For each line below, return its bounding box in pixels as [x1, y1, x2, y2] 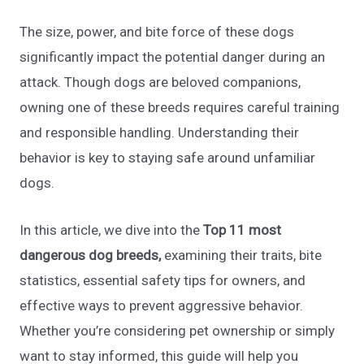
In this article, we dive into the [19, 222, 204, 239]
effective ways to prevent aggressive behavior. [19, 297, 304, 314]
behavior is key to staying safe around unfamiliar [19, 149, 316, 166]
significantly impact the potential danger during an [19, 48, 326, 65]
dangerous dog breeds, [19, 247, 162, 264]
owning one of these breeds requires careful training [19, 98, 340, 115]
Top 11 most [203, 222, 282, 239]
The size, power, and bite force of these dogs [19, 23, 295, 40]
